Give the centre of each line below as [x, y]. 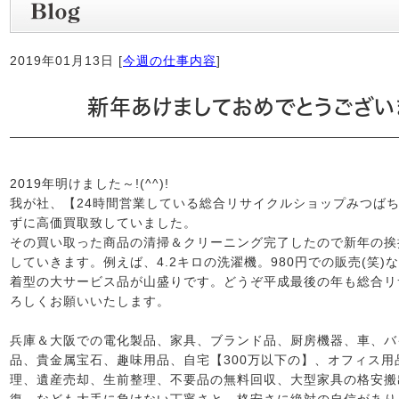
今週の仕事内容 [170, 61]
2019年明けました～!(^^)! [90, 183]
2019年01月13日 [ [66, 61]
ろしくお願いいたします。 [90, 301]
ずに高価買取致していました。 [103, 223]
